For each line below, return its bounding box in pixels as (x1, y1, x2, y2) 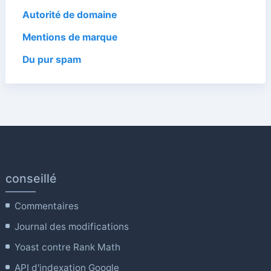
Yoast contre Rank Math (15, 241, 121, 253)
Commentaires (15, 200, 79, 212)
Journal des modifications (15, 220, 129, 232)
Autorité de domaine (22, 8, 117, 21)
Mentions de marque (22, 31, 117, 43)
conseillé (5, 171, 57, 186)
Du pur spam (22, 53, 81, 65)
